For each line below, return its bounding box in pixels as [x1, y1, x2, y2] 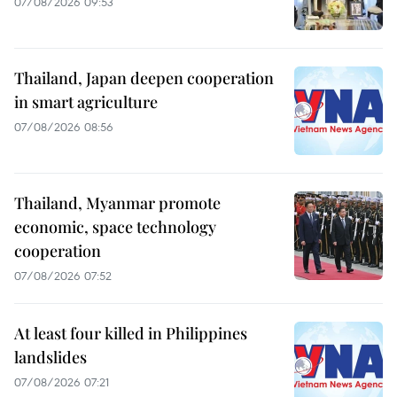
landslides [14, 346, 87, 369]
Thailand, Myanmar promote [14, 192, 221, 214]
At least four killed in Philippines [14, 323, 247, 345]
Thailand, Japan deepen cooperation [14, 67, 274, 90]
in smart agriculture [14, 91, 158, 113]
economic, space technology [14, 216, 216, 238]
